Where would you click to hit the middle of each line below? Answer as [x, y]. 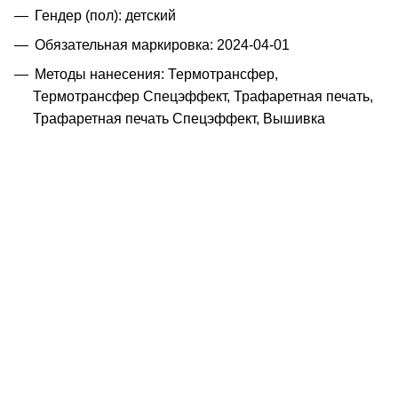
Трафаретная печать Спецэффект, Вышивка [179, 118]
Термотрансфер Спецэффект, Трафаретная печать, [203, 96]
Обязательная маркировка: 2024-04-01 [162, 44]
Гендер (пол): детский [105, 15]
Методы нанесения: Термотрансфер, [156, 74]
